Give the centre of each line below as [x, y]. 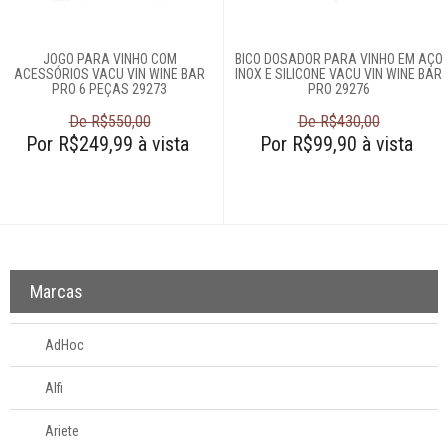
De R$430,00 [338, 121]
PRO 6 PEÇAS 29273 [109, 89]
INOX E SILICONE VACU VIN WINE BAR [338, 74]
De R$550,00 [109, 121]
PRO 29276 [338, 89]
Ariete [62, 431]
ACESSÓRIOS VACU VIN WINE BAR [109, 74]
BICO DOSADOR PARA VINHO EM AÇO [338, 59]
